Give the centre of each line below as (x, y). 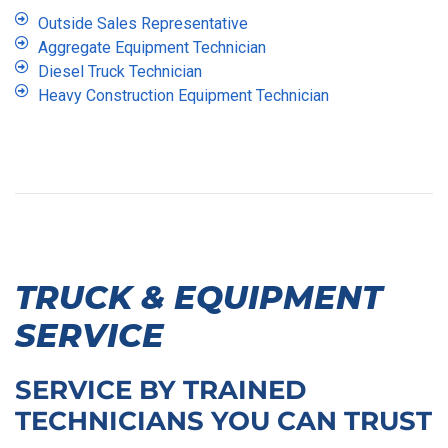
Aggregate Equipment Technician (151, 48)
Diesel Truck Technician (119, 72)
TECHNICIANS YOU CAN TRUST (223, 421)
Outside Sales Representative (142, 24)
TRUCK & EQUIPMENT (198, 298)
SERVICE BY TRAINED (160, 390)
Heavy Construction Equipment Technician (183, 96)
